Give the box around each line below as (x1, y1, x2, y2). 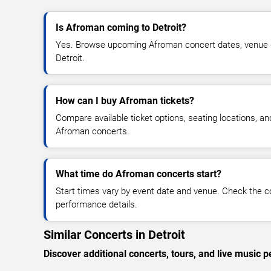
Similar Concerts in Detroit (44, 227, 185, 242)
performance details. (56, 198, 137, 210)
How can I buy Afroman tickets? (56, 94, 194, 106)
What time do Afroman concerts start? (56, 168, 221, 180)
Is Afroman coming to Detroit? (56, 21, 186, 33)
